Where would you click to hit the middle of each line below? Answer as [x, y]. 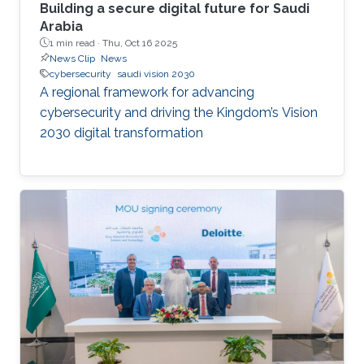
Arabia [61, 26]
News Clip [72, 58]
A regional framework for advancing [147, 92]
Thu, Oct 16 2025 [140, 43]
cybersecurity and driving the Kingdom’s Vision [179, 112]
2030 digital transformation [121, 132]
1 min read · [76, 43]
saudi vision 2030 [156, 74]
